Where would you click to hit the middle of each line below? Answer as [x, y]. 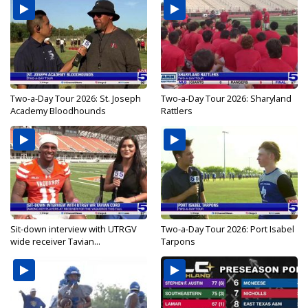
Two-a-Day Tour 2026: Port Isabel [228, 229]
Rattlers [177, 111]
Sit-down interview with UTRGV [74, 229]
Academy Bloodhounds [58, 111]
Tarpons [178, 242]
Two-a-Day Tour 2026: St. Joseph [76, 99]
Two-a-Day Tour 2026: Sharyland [226, 99]
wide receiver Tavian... [55, 242]
